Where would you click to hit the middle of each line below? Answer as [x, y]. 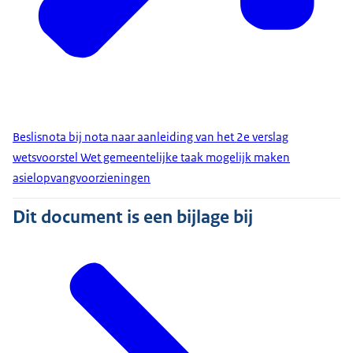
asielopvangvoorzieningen [82, 178]
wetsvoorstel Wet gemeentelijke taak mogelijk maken [151, 158]
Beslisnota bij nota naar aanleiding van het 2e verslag [150, 137]
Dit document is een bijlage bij [133, 217]
